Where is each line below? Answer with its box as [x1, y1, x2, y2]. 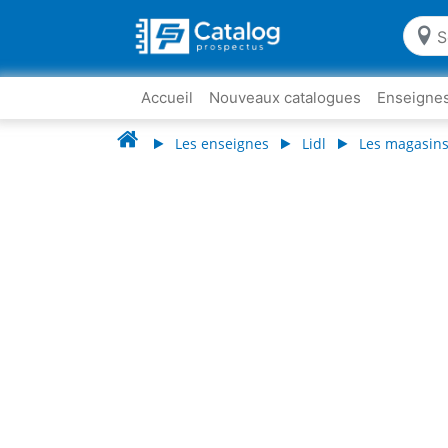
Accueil [141, 88, 193, 107]
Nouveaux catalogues [209, 88, 361, 107]
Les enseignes [175, 134, 269, 153]
